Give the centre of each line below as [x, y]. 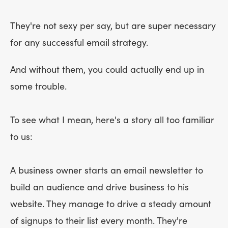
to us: [21, 137]
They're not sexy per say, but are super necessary [113, 26]
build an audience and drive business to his [99, 187]
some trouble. [38, 87]
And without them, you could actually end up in [107, 70]
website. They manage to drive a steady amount [111, 204]
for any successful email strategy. [79, 43]
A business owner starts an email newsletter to [107, 170]
